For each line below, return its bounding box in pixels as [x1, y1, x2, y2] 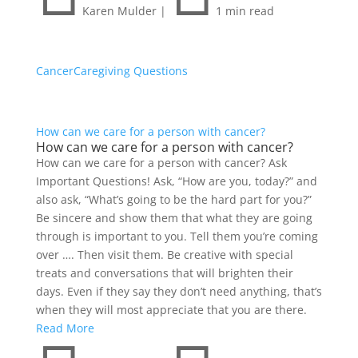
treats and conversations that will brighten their [35, 265, 293, 281]
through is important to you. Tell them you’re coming [35, 229, 318, 245]
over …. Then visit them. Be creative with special [35, 247, 293, 263]
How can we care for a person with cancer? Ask [35, 155, 287, 171]
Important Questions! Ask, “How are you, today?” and [35, 173, 317, 189]
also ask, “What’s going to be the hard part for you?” [35, 192, 312, 208]
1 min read [215, 3, 274, 19]
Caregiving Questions [73, 63, 188, 79]
